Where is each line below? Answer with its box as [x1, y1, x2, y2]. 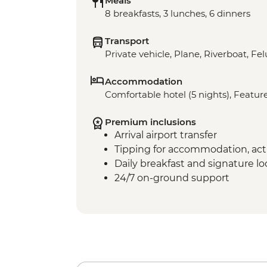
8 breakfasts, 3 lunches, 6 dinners [105, 7, 250, 19]
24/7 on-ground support [114, 172, 229, 184]
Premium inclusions [105, 116, 196, 128]
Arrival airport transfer [114, 129, 217, 141]
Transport [105, 35, 149, 46]
